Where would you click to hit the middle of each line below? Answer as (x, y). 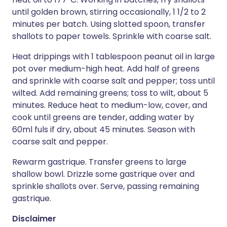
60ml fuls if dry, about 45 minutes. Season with (104, 129)
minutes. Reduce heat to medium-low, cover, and (110, 105)
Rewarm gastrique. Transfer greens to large (99, 162)
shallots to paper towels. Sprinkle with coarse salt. (112, 36)
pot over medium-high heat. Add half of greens (106, 69)
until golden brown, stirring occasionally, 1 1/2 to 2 (109, 12)
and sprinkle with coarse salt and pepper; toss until (113, 81)
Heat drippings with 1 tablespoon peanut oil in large (113, 56)
